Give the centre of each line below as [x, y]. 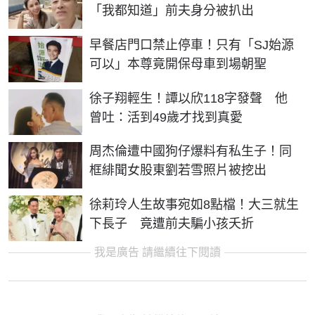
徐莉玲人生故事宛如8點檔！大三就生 [194, 204]
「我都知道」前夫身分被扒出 [172, 11]
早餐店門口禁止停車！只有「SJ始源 [192, 45]
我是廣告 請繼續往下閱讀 [157, 252]
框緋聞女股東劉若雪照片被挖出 [178, 171]
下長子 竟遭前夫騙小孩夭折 [172, 223]
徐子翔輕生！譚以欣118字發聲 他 [188, 98]
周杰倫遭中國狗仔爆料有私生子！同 [191, 152]
